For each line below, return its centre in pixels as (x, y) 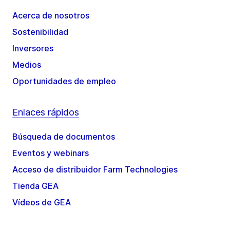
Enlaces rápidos (46, 112)
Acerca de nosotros (51, 16)
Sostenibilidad (40, 32)
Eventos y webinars (51, 153)
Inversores (33, 49)
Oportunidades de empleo (64, 81)
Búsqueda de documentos (64, 137)
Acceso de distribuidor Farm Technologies (95, 170)
